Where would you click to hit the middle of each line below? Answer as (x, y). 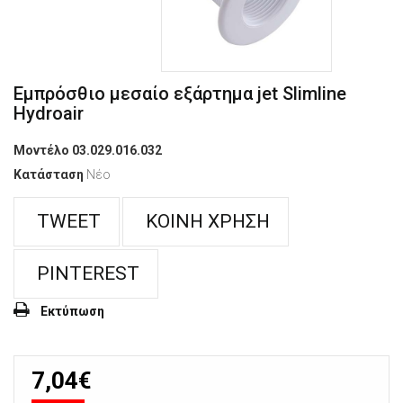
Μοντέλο (41, 151)
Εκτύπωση (72, 312)
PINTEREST (86, 274)
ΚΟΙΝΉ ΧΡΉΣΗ (206, 222)
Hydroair (49, 114)
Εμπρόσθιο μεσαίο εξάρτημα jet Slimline (180, 94)
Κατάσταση (49, 175)
